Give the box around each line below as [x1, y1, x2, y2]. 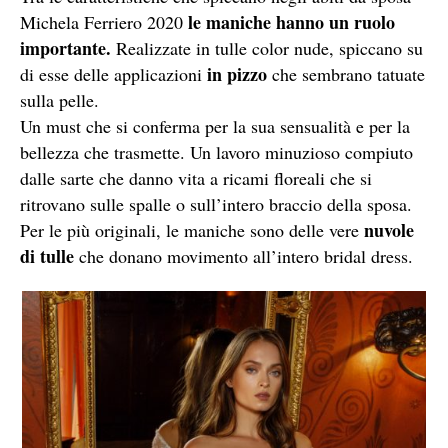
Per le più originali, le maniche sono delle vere [20, 217, 364, 242]
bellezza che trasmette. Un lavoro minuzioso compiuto [20, 139, 413, 164]
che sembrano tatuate [267, 61, 425, 86]
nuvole [364, 216, 414, 243]
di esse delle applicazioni [20, 61, 207, 86]
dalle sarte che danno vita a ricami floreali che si [20, 165, 372, 190]
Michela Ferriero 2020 [20, 9, 188, 34]
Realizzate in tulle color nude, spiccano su [111, 35, 423, 60]
